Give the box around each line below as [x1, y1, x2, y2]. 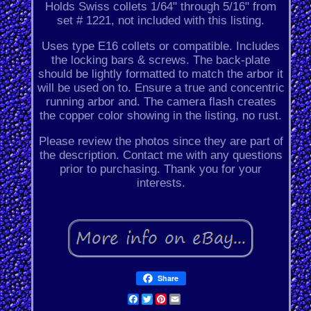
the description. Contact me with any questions [39, 149, 283, 162]
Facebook [138, 292, 192, 306]
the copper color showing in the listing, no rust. [40, 109, 283, 123]
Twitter [152, 292, 191, 306]
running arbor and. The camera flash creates [45, 95, 276, 109]
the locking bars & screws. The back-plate [51, 53, 271, 67]
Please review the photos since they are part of [38, 135, 283, 149]
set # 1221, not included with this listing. [57, 14, 265, 28]
